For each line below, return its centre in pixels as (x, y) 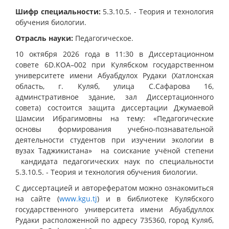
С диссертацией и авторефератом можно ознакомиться (114, 188)
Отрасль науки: (44, 38)
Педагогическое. (103, 38)
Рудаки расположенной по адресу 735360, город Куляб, (114, 220)
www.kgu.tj (78, 198)
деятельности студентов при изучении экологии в (114, 140)
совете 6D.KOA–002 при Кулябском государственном (114, 64)
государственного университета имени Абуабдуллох (114, 209)
